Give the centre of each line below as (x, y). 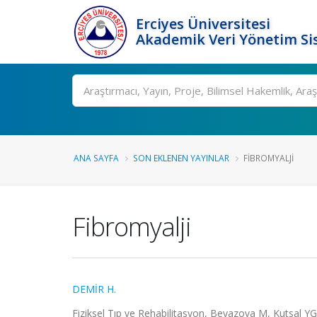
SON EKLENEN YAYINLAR (181, 158)
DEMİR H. (94, 289)
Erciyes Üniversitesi (203, 24)
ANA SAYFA (96, 158)
